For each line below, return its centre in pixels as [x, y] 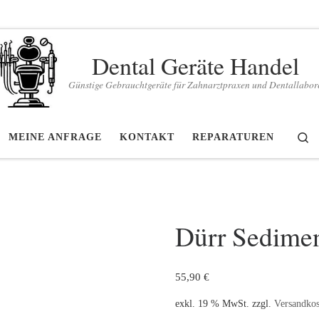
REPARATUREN [233, 137]
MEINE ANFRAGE [55, 137]
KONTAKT [147, 137]
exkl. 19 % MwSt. [213, 304]
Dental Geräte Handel [195, 65]
